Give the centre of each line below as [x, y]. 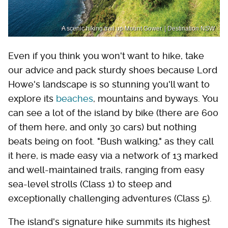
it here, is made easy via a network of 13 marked [113, 155]
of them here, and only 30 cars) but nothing [102, 127]
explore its [32, 98]
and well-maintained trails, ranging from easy [106, 170]
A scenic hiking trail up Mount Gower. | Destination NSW [138, 28]
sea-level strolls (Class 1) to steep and [90, 184]
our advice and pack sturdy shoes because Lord [113, 70]
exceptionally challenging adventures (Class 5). [110, 198]
